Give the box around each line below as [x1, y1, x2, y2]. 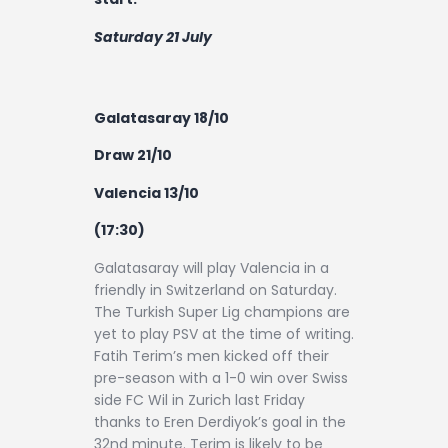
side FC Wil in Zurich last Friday [94, 389, 305, 410]
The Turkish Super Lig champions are [94, 301, 350, 322]
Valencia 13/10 [94, 182, 199, 203]
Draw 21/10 [94, 145, 172, 166]
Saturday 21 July [94, 26, 212, 47]
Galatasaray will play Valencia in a [94, 257, 329, 278]
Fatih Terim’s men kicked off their [94, 345, 329, 366]
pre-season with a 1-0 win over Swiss [94, 367, 348, 388]
